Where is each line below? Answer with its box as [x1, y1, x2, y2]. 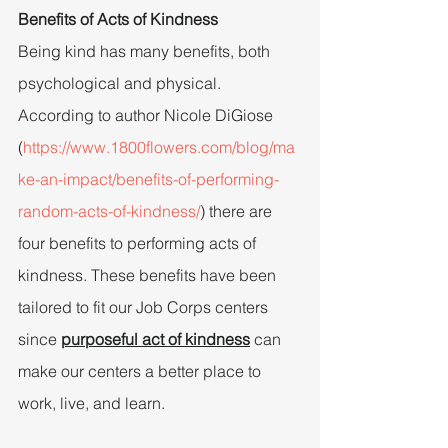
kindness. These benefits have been [18, 264, 280, 285]
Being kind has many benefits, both [18, 40, 274, 61]
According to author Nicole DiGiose [18, 104, 277, 125]
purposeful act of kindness [61, 328, 250, 349]
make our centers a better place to [18, 360, 265, 381]
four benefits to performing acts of [18, 232, 260, 253]
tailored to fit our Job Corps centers [18, 296, 272, 317]
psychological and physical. [18, 72, 225, 93]
